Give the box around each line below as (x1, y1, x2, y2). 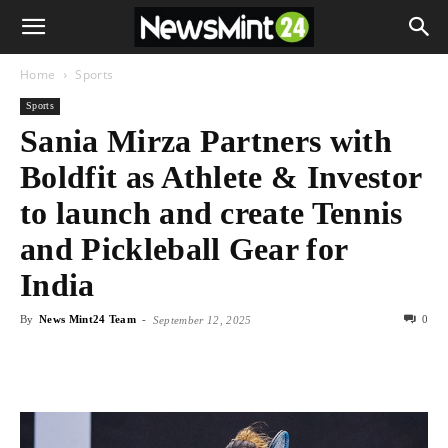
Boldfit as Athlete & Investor (20, 159, 422, 195)
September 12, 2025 (152, 314, 252, 326)
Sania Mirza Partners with (20, 123, 393, 159)
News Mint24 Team (38, 313, 137, 325)
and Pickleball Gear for (20, 231, 348, 267)
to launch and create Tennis (20, 195, 403, 231)
